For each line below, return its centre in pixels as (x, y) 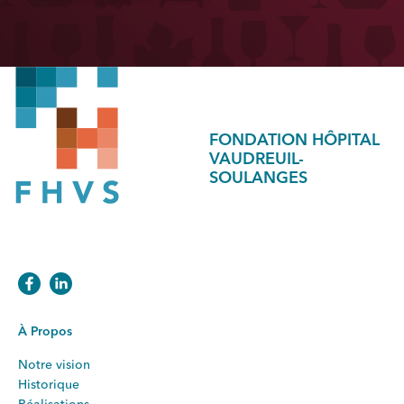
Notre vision (54, 365)
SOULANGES (258, 179)
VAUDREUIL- (256, 160)
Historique (49, 385)
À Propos (45, 331)
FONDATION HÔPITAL (294, 141)
